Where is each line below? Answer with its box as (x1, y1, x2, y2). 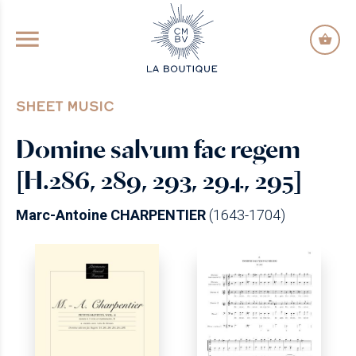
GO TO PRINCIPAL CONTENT (94, 7, 261, 22)
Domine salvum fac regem (16, 133, 300, 164)
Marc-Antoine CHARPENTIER (16, 207, 206, 223)
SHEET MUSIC (16, 97, 114, 115)
